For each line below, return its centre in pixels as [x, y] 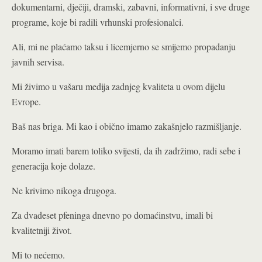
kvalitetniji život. [42, 230]
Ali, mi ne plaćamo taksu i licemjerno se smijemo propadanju [124, 46]
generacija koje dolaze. [54, 166]
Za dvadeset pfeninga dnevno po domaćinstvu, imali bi [112, 215]
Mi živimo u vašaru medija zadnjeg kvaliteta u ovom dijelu [118, 86]
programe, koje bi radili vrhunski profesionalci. [98, 22]
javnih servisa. [38, 62]
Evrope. [26, 101]
